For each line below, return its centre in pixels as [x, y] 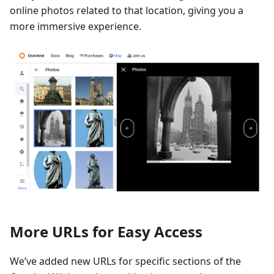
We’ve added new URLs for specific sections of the [125, 261]
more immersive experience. [76, 27]
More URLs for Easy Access [106, 232]
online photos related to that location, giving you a [127, 11]
